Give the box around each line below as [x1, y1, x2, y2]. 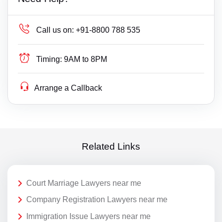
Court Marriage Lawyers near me [26, 178, 141, 187]
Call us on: [36, 25, 74, 34]
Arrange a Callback [34, 83, 103, 92]
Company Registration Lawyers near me [26, 195, 167, 204]
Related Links [82, 141, 140, 152]
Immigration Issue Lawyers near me [26, 212, 151, 221]
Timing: [36, 55, 62, 63]
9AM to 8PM [64, 55, 108, 63]
